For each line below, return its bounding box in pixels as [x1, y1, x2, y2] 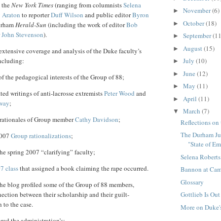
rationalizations [29, 131, 71, 141]
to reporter [20, 10, 51, 20]
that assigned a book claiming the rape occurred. [18, 164, 148, 173]
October [183, 18, 206, 28]
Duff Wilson [51, 10, 83, 20]
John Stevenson [1, 30, 43, 39]
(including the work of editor [46, 20, 126, 30]
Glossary [181, 177, 204, 186]
